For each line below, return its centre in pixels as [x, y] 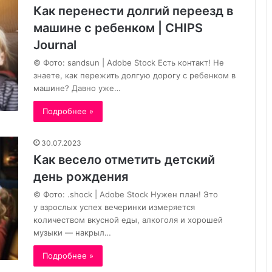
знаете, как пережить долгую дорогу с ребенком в [134, 75]
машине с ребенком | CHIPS [118, 28]
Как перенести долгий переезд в [133, 11]
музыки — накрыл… [72, 232]
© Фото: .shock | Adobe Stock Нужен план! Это [126, 194]
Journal [55, 45]
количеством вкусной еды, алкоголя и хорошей [128, 219]
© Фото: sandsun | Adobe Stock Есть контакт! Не [129, 62]
